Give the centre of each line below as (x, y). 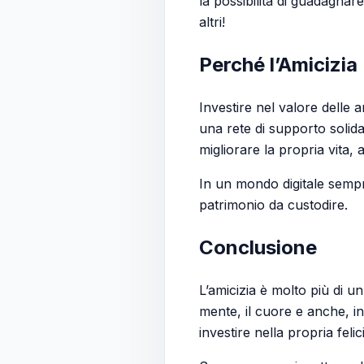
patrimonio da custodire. (273, 204)
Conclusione (258, 247)
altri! (212, 22)
